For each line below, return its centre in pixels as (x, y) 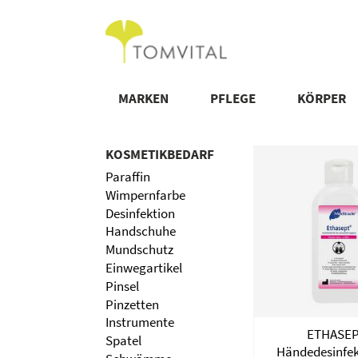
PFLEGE (233, 98)
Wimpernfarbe (145, 195)
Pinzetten (132, 304)
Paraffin (128, 177)
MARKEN (143, 98)
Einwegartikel (144, 267)
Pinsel (122, 286)
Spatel (123, 341)
